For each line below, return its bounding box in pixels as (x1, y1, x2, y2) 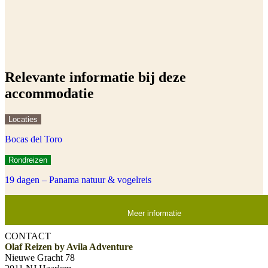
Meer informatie (127, 209, 181, 218)
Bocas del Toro (5, 133, 62, 144)
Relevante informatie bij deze (5, 69, 186, 85)
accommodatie (5, 85, 94, 101)
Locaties (8, 114, 38, 124)
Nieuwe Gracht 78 (5, 252, 75, 263)
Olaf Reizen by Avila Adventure (5, 241, 133, 252)
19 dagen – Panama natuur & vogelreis (5, 174, 151, 185)
